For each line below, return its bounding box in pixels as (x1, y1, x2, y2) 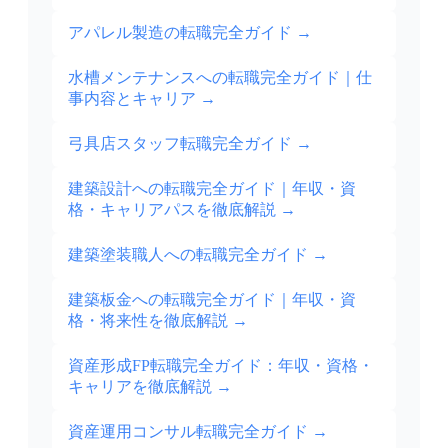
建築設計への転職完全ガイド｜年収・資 (68, 180, 356, 198)
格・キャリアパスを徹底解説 (68, 201, 276, 219)
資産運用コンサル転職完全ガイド (68, 423, 308, 441)
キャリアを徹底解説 (68, 378, 212, 396)
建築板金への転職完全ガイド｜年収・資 (68, 291, 356, 309)
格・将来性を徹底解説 (68, 312, 228, 330)
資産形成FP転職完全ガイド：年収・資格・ (68, 357, 374, 375)
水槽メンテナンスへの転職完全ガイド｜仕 (68, 69, 372, 87)
